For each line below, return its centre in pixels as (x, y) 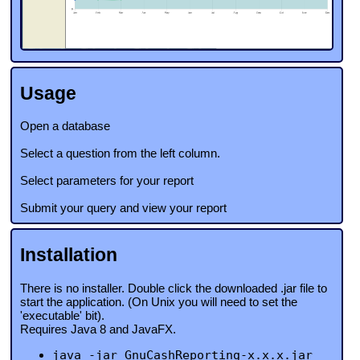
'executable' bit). (62, 315)
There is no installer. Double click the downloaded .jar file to (174, 288)
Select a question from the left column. (120, 153)
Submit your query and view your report (123, 208)
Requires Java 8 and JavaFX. (98, 329)
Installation (69, 256)
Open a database (65, 126)
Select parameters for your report (107, 181)
